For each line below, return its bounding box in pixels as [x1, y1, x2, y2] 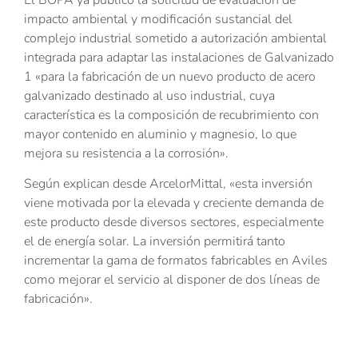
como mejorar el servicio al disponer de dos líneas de [24, 270, 320, 288]
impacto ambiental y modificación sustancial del [24, 10, 292, 28]
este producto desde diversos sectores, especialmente [24, 213, 324, 231]
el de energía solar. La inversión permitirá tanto [24, 232, 285, 250]
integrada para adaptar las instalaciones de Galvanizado [24, 48, 334, 66]
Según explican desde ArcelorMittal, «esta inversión [24, 174, 312, 193]
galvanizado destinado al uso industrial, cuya [24, 86, 275, 105]
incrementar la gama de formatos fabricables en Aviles [24, 251, 328, 269]
